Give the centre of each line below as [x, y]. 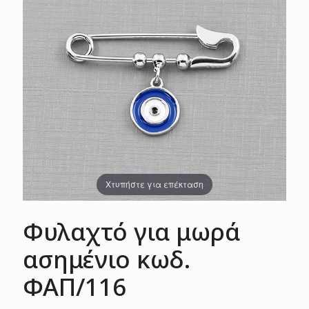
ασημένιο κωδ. [107, 259]
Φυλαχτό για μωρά [131, 231]
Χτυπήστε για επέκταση [154, 184]
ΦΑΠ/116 [74, 286]
